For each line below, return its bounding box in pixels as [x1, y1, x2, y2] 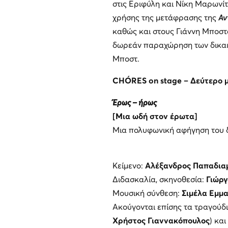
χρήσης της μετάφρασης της [112, 13, 218, 22]
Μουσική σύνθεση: [112, 189, 182, 197]
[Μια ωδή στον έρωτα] [112, 112, 197, 121]
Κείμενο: [112, 161, 145, 170]
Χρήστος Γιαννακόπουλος [112, 216, 210, 225]
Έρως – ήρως [112, 98, 157, 107]
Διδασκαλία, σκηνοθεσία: [112, 175, 206, 184]
